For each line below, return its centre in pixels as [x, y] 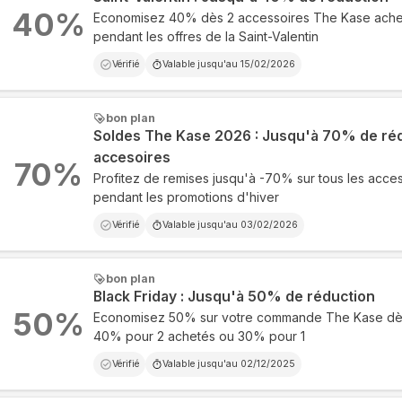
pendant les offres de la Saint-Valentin [205, 36]
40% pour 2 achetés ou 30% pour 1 [199, 336]
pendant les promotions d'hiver [186, 197]
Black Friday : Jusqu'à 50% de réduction [234, 297]
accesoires [131, 157]
